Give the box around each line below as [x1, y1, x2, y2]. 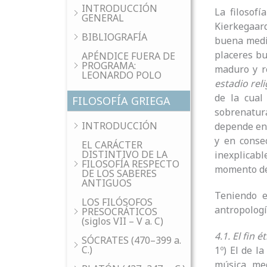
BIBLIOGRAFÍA [82, 30, 147, 44]
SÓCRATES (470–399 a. [82, 234, 181, 247]
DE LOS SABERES [82, 167, 157, 180]
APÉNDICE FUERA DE [82, 49, 175, 63]
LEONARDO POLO [82, 69, 162, 82]
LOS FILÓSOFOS [82, 195, 153, 209]
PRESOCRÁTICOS [82, 205, 157, 218]
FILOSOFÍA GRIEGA [72, 94, 170, 108]
